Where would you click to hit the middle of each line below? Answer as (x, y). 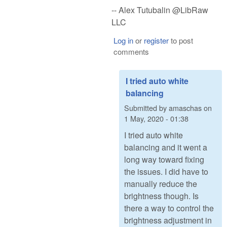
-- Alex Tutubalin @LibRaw (160, 10)
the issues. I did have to (166, 172)
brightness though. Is (161, 196)
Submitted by (146, 107)
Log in (123, 40)
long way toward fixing (164, 160)
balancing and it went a (166, 147)
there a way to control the (169, 208)
